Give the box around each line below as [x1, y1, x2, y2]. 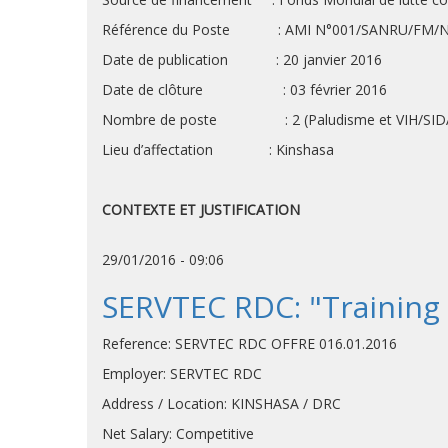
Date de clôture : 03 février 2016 [102, 80, 387, 99]
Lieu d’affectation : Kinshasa [102, 140, 334, 159]
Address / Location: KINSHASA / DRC [102, 394, 341, 413]
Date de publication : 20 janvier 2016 [102, 50, 382, 69]
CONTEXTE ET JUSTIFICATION [102, 200, 300, 219]
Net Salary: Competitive [102, 424, 254, 443]
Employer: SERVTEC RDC [102, 364, 262, 383]
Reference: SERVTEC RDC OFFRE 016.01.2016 [102, 334, 397, 353]
